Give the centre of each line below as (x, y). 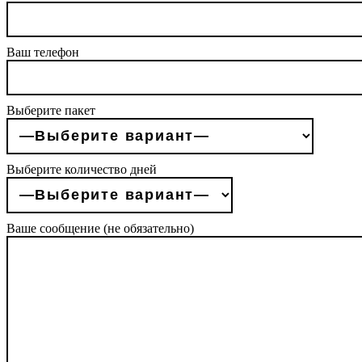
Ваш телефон (43, 52)
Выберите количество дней (82, 169)
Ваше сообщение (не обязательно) (100, 228)
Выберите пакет (51, 110)
